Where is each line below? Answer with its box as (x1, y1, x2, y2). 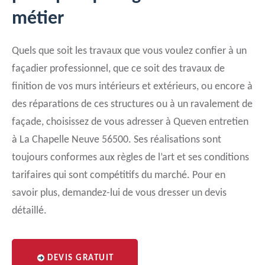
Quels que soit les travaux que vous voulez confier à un (12, 46, 247, 57)
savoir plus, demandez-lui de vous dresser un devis (12, 188, 227, 199)
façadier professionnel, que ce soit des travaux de (12, 63, 225, 75)
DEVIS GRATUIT (47, 254, 114, 263)
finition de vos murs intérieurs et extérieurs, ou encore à (12, 81, 253, 92)
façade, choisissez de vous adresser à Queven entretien (12, 117, 248, 128)
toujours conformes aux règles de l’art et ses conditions (12, 152, 249, 163)
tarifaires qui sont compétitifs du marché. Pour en (12, 170, 225, 181)
